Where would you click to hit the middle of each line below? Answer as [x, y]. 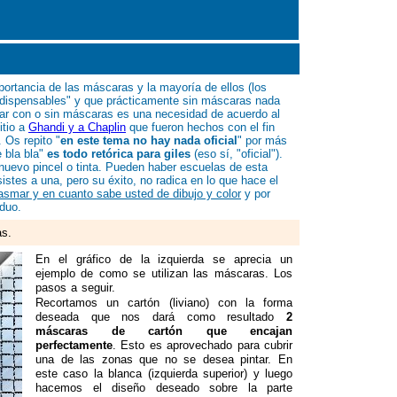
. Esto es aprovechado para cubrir [202, 345]
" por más [262, 140]
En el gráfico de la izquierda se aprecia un [164, 259]
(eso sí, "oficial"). [238, 154]
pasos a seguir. [78, 288]
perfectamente [74, 345]
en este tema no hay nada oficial [149, 140]
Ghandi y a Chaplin [77, 127]
